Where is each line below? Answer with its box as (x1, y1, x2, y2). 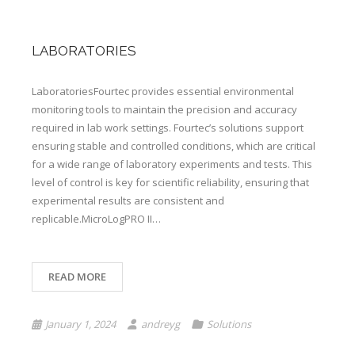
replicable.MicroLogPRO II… (32, 212, 161, 226)
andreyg (141, 317, 180, 331)
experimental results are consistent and (32, 193, 224, 208)
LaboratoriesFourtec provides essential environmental (32, 84, 294, 98)
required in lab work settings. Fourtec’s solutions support (32, 120, 303, 135)
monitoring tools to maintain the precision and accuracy (32, 102, 297, 116)
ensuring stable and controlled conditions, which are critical (32, 139, 315, 153)
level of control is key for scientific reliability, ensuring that (32, 175, 309, 189)
